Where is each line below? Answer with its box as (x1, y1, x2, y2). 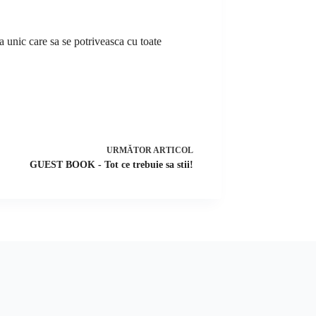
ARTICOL (152, 145, 193, 155)
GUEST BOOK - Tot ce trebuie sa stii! (29, 159, 193, 170)
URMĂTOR (106, 145, 153, 155)
